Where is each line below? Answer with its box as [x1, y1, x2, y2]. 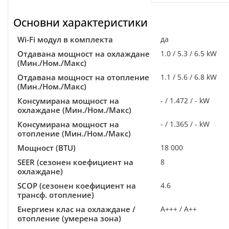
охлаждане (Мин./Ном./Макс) [17, 105, 131, 115]
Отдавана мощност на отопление [17, 72, 149, 82]
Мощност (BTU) [17, 143, 76, 153]
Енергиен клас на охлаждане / [17, 204, 135, 214]
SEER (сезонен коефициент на [17, 157, 133, 167]
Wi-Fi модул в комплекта [17, 34, 113, 44]
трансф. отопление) [17, 190, 94, 200]
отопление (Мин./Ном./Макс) [17, 128, 131, 139]
